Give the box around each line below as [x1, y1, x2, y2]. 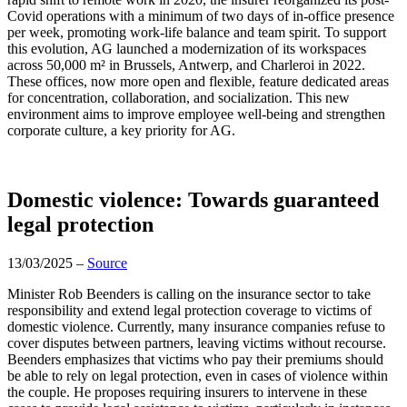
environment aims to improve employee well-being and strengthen [7, 106, 385, 123]
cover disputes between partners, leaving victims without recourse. [7, 334, 386, 351]
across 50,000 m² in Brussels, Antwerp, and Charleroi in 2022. [7, 57, 365, 74]
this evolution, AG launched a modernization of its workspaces [7, 41, 366, 57]
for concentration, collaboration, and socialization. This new [7, 90, 350, 106]
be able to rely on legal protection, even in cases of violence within [7, 367, 388, 383]
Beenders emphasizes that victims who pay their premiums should [7, 351, 383, 367]
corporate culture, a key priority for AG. [7, 123, 235, 139]
